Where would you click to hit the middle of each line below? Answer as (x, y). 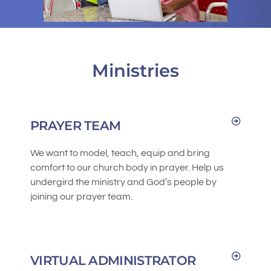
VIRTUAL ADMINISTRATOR (113, 260)
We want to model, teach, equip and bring (120, 153)
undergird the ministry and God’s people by (123, 182)
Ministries (135, 71)
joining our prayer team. (82, 197)
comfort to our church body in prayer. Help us (127, 168)
